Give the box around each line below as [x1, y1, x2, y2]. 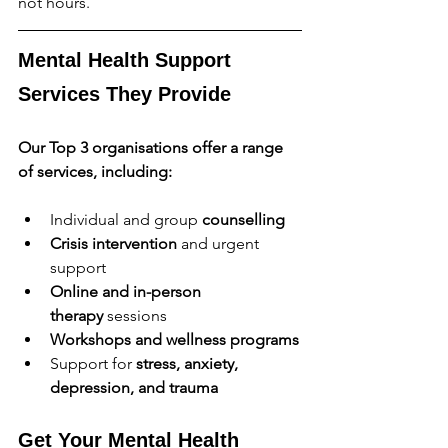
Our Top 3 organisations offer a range [18, 137, 287, 157]
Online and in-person [50, 281, 205, 301]
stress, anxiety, [136, 353, 242, 373]
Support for [50, 353, 136, 373]
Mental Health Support [18, 48, 237, 71]
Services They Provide [18, 82, 231, 105]
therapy [50, 305, 103, 325]
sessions [103, 305, 167, 325]
